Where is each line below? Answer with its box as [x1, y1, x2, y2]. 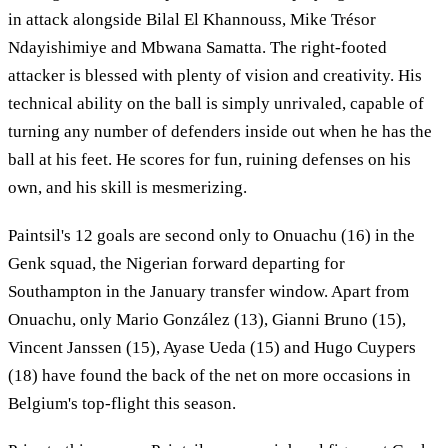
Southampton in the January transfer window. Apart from [8, 281, 409, 301]
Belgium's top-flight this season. [8, 393, 236, 413]
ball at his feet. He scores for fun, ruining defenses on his [8, 150, 411, 170]
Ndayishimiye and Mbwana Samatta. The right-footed [8, 38, 387, 58]
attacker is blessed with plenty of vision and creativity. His [8, 66, 422, 86]
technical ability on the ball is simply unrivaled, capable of [8, 94, 424, 114]
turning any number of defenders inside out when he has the [8, 122, 432, 142]
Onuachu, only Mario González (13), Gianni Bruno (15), [8, 309, 406, 329]
